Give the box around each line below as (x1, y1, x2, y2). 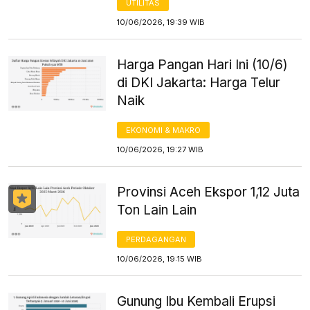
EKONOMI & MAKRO (126, 125, 201, 135)
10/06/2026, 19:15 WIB (117, 253, 203, 264)
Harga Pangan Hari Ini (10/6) (117, 56, 289, 73)
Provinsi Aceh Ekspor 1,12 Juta (117, 183, 300, 200)
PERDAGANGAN (126, 234, 187, 244)
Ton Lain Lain (117, 201, 197, 218)
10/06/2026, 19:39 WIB (117, 17, 206, 27)
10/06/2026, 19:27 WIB (117, 144, 204, 154)
